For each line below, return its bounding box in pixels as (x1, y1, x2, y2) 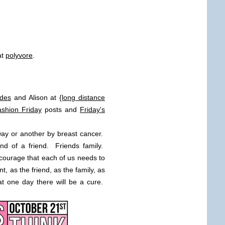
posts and (41, 105, 80, 114)
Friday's (80, 105, 105, 114)
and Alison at (11, 93, 60, 101)
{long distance (59, 93, 105, 101)
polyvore (6, 51, 33, 59)
